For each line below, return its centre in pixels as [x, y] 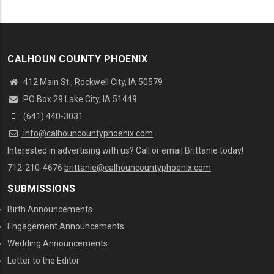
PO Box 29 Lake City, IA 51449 [79, 99]
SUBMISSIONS [42, 188]
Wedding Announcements [57, 244]
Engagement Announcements [66, 227]
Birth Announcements [50, 209]
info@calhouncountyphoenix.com [87, 134]
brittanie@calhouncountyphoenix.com [138, 168]
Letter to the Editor [43, 261]
